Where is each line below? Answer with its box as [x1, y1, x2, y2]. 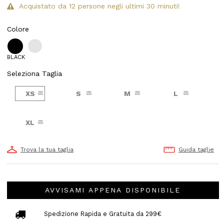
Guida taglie [178, 146, 214, 153]
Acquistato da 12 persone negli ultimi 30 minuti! [19, 2, 180, 10]
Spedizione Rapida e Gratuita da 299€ [43, 210, 161, 218]
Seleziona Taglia [7, 69, 62, 78]
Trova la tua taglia [20, 146, 73, 153]
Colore [7, 25, 29, 33]
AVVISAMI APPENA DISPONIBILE [45, 185, 181, 194]
